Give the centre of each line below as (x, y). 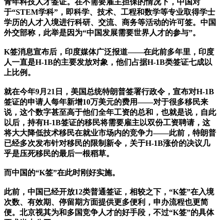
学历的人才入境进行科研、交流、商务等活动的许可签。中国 (110, 23)
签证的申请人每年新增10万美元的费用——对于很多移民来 (106, 102)
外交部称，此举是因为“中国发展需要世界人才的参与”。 (102, 33)
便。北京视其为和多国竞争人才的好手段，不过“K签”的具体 (109, 213)
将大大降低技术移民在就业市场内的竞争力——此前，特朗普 (110, 133)
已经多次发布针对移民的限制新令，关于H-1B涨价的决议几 (107, 143)
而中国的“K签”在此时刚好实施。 (62, 173)
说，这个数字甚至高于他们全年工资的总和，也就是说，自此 (110, 112)
